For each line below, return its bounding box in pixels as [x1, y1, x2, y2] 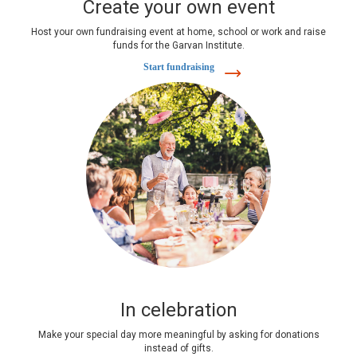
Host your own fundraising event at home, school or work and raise [31, 25, 326, 37]
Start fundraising [143, 61, 214, 73]
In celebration [120, 298, 237, 321]
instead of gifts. [143, 342, 214, 354]
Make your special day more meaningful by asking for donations [37, 328, 320, 340]
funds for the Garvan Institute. [112, 39, 245, 51]
